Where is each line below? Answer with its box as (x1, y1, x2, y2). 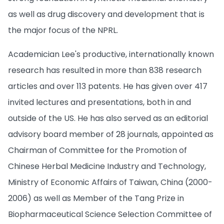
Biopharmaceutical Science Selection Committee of (8, 208, 212, 220)
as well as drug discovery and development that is (8, 8, 204, 20)
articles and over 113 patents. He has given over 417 (8, 80, 207, 92)
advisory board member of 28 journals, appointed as (8, 128, 213, 140)
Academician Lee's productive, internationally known (8, 48, 214, 60)
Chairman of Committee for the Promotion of (8, 144, 187, 156)
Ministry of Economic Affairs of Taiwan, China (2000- (8, 176, 212, 188)
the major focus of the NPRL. (8, 24, 118, 36)
